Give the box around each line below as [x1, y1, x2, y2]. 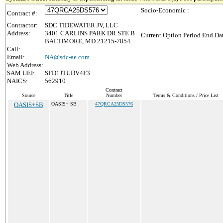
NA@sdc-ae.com [45, 53, 90, 61]
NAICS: [7, 77, 28, 85]
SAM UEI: [7, 69, 35, 77]
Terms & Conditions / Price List [153, 93, 219, 98]
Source [22, 93, 35, 98]
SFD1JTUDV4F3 [45, 69, 90, 77]
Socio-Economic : [141, 6, 189, 14]
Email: [7, 53, 25, 61]
